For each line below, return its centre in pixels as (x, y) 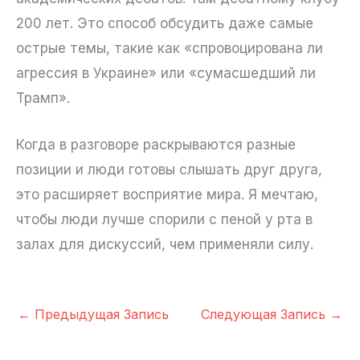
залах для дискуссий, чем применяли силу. (165, 245)
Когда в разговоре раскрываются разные (156, 145)
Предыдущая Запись (100, 315)
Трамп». (43, 98)
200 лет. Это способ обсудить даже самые (165, 24)
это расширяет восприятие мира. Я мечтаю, (167, 195)
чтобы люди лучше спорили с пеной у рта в (164, 220)
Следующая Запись (265, 315)
